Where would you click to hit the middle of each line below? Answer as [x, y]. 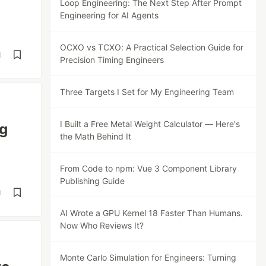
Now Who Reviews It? [102, 225]
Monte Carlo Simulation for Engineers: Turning [148, 257]
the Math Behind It [96, 136]
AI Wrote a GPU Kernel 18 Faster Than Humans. [152, 213]
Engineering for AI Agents [110, 15]
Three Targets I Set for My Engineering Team [147, 92]
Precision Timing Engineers [112, 60]
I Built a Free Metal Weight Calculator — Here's [150, 124]
